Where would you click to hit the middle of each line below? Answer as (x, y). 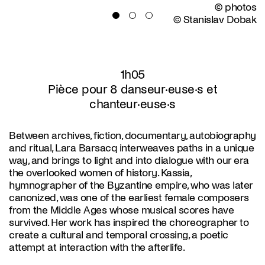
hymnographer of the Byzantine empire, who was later (131, 185)
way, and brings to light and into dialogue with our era (129, 161)
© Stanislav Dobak (214, 20)
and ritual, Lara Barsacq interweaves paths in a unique (131, 148)
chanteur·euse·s (132, 104)
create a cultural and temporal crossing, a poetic (119, 235)
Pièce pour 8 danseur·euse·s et (132, 89)
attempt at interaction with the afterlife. (97, 248)
